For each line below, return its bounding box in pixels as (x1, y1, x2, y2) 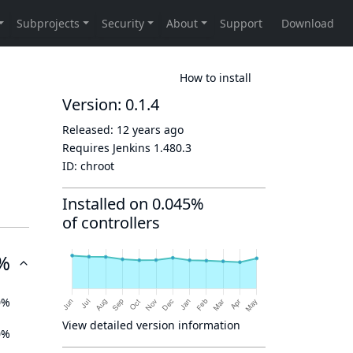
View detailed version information (62, 318, 240, 333)
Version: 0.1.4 (62, 94, 159, 115)
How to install (180, 69, 251, 85)
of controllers (62, 212, 160, 233)
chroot (80, 158, 114, 173)
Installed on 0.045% (62, 193, 204, 214)
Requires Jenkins (62, 140, 154, 155)
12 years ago (117, 122, 184, 137)
